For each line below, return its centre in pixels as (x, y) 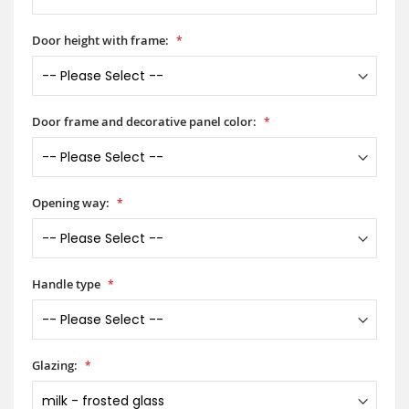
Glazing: (55, 365)
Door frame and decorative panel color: (144, 121)
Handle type (66, 283)
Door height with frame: (100, 40)
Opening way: (71, 202)
